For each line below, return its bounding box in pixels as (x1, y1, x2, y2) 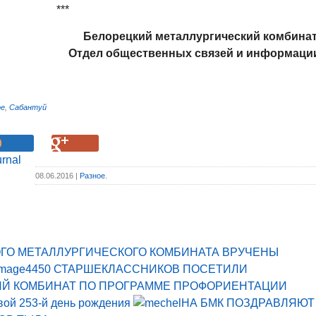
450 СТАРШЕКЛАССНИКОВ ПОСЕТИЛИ (32, 263, 248, 276)
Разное (80, 171, 105, 181)
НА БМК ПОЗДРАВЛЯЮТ (181, 297, 315, 310)
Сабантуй (9, 103, 47, 112)
